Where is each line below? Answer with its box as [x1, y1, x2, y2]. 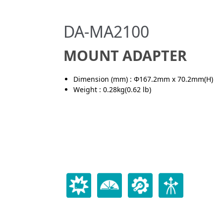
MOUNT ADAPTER [63, 45, 187, 65]
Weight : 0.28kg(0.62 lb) [73, 84, 151, 94]
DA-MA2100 [63, 21, 149, 42]
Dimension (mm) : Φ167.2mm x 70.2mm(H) [73, 74, 213, 84]
